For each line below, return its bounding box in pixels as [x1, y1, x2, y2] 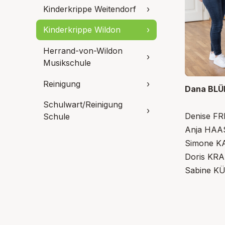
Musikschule [43, 57, 91, 68]
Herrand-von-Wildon [43, 45, 123, 56]
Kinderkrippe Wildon [43, 25, 121, 35]
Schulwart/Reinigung [43, 99, 123, 110]
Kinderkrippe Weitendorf [43, 4, 136, 14]
